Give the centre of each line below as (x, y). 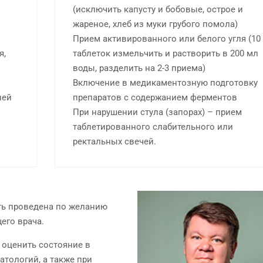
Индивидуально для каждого (80, 22)
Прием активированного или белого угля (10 (166, 39)
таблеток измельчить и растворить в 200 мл (165, 54)
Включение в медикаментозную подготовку (165, 83)
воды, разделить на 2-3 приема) (139, 68)
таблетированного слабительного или (153, 127)
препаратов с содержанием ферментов (155, 98)
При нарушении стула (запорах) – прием (157, 112)
